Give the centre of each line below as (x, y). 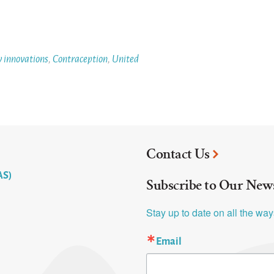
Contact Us (178, 154)
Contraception (80, 58)
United (126, 58)
